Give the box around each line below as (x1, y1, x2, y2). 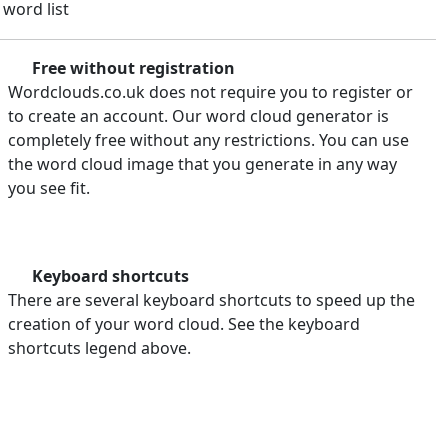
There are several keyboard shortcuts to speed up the (8, 289, 415, 312)
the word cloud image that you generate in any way (8, 153, 397, 176)
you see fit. (8, 177, 90, 200)
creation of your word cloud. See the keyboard (8, 313, 360, 336)
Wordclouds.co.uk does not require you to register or (8, 81, 413, 104)
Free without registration (28, 57, 235, 80)
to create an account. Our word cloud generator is (8, 105, 389, 128)
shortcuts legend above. (8, 337, 191, 360)
